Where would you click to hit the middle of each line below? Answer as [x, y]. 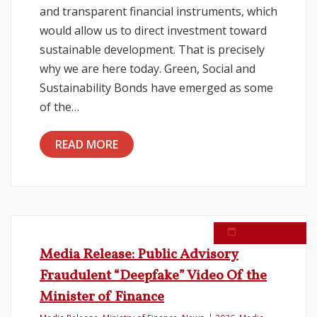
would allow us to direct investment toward [153, 30]
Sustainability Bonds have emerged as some [156, 88]
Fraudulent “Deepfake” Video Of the [153, 276]
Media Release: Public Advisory [139, 255]
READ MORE [87, 144]
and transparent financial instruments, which [158, 11]
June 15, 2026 [266, 231]
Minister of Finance [102, 297]
